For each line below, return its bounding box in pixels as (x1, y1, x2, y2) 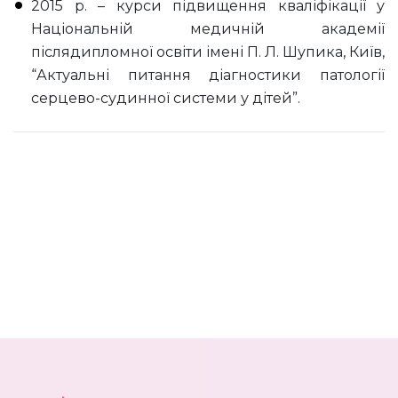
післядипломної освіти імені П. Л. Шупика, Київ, (31, 43, 385, 60)
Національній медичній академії (31, 20, 385, 37)
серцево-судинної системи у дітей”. (31, 89, 300, 107)
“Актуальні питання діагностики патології (31, 66, 385, 84)
